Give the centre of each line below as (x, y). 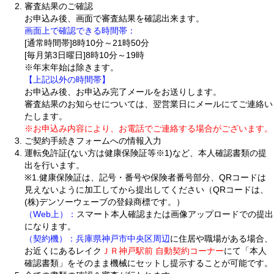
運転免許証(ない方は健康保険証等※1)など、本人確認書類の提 (146, 153)
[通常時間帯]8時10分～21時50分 (87, 43)
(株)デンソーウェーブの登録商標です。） (105, 202)
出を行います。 (54, 165)
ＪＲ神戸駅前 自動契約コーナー (163, 250)
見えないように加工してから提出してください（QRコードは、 (146, 189)
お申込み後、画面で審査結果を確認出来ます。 (114, 18)
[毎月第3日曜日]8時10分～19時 (84, 55)
